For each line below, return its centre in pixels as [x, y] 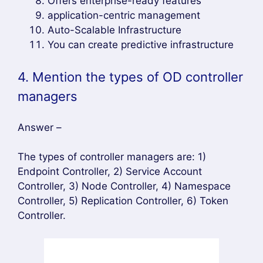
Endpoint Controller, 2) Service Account [110, 171]
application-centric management [124, 15]
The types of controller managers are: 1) [112, 157]
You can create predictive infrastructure [141, 45]
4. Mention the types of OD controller [130, 77]
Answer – [40, 127]
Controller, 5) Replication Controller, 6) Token [123, 201]
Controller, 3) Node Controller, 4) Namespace [124, 186]
